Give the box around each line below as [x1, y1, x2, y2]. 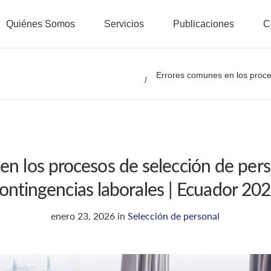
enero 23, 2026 [51, 210, 116, 221]
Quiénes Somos [5, 19, 75, 29]
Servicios [103, 19, 144, 29]
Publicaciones [172, 19, 234, 29]
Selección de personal [128, 210, 220, 221]
